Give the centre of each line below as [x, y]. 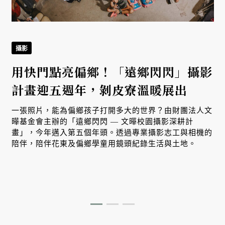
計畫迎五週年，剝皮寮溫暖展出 [99, 89]
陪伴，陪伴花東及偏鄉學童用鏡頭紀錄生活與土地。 [104, 143]
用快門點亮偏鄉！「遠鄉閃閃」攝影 [112, 71]
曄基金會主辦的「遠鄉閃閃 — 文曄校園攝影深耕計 [102, 121]
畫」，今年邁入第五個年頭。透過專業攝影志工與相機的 [112, 132]
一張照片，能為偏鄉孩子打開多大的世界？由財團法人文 [112, 110]
